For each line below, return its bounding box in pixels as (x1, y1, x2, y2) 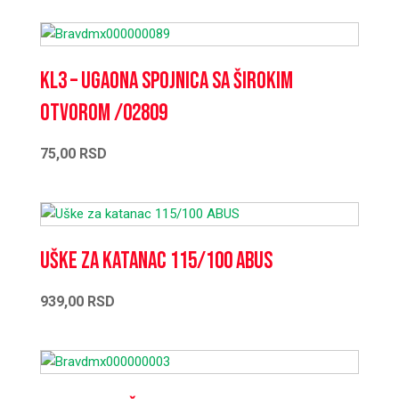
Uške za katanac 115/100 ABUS (80, 247, 273, 275)
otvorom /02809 (39, 99, 167, 127)
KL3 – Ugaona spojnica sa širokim (39, 67, 293, 95)
